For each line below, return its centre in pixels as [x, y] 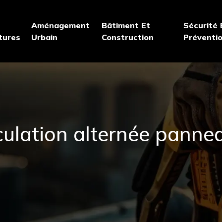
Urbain [45, 37]
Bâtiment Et [126, 25]
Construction [128, 37]
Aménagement [61, 25]
